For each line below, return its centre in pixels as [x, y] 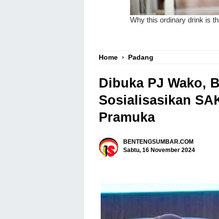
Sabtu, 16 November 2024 [159, 150]
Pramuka [127, 118]
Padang [141, 57]
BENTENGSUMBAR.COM [158, 142]
